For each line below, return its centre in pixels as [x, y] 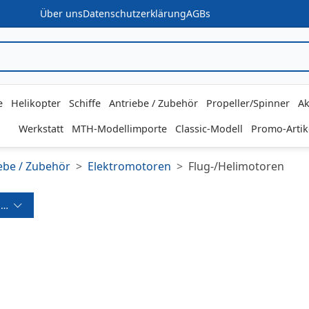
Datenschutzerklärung [134, 13]
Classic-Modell [209, 129]
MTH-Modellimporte [119, 129]
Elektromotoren [129, 167]
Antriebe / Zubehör [153, 103]
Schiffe [84, 103]
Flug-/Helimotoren [236, 167]
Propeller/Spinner [248, 103]
